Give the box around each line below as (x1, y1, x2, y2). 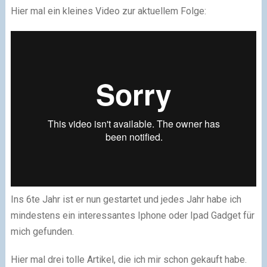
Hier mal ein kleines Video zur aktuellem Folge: (10, 5, 206, 17)
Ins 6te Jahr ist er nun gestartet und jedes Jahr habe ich (10, 194, 241, 205)
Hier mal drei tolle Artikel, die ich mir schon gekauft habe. (10, 254, 247, 265)
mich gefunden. (10, 226, 74, 237)
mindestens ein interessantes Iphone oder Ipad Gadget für (10, 210, 254, 221)
